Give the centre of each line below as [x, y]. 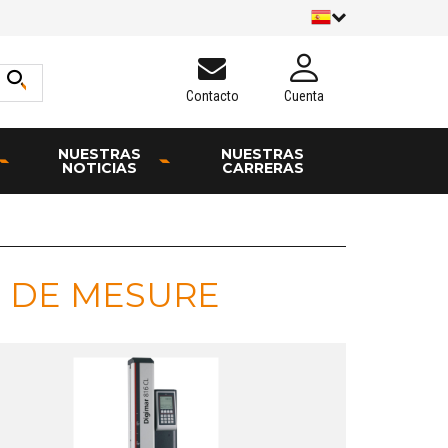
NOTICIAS [99, 167]
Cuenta [303, 95]
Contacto [212, 95]
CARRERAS [262, 167]
